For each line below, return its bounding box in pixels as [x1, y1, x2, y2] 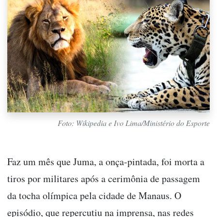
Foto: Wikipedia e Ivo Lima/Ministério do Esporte [58, 117, 210, 128]
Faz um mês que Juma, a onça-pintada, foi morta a [7, 155, 204, 168]
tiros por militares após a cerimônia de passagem [7, 171, 200, 185]
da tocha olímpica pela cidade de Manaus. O [7, 188, 181, 202]
